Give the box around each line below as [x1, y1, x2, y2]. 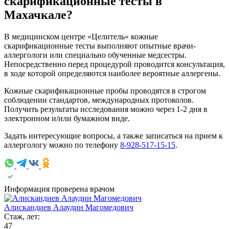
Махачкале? [4, 8, 73, 21]
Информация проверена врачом [4, 184, 114, 193]
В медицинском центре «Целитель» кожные [4, 32, 158, 41]
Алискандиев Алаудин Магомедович [4, 202, 133, 212]
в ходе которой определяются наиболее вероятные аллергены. [4, 68, 220, 78]
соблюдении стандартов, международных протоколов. [4, 95, 194, 104]
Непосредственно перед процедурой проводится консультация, [4, 59, 225, 68]
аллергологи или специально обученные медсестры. [4, 50, 187, 59]
